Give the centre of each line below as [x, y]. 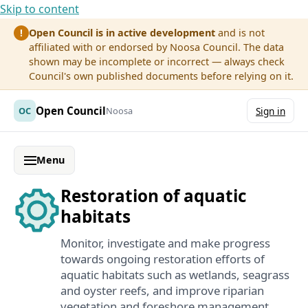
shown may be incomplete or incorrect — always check [157, 61]
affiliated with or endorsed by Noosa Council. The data [157, 47]
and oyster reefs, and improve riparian [162, 291]
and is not [240, 32]
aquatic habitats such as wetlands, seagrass [175, 275]
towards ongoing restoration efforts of [163, 259]
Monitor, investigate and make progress [165, 243]
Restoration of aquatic [153, 196]
